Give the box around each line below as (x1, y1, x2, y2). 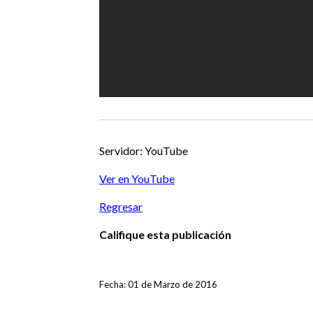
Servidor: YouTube (99, 144, 188, 158)
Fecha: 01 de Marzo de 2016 (99, 279, 217, 291)
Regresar (99, 200, 143, 214)
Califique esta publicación (99, 228, 231, 242)
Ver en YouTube (99, 172, 175, 186)
